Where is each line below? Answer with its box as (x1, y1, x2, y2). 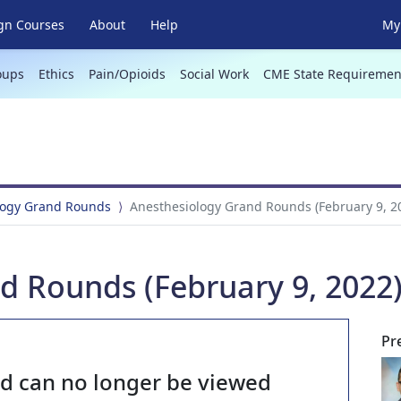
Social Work (179, 65, 249, 82)
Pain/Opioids (88, 65, 166, 82)
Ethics (38, 65, 74, 82)
